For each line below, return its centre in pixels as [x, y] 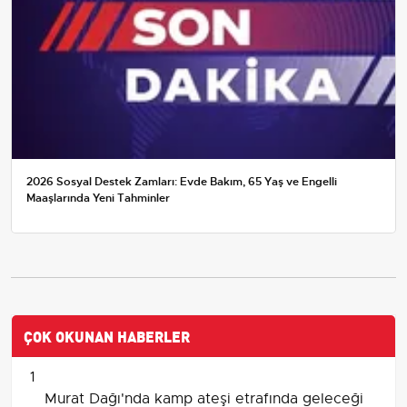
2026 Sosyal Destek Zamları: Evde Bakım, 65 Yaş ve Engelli [182, 182]
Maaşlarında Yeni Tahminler [98, 199]
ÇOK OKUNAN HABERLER [107, 336]
